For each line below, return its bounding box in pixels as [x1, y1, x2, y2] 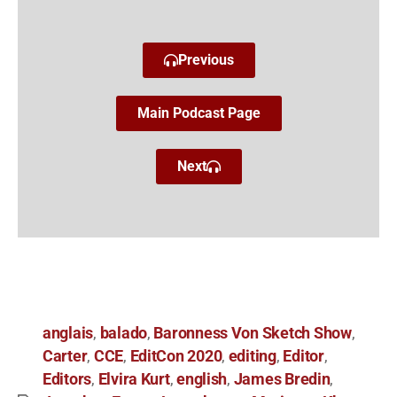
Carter [43, 347, 88, 366]
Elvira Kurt [97, 370, 170, 389]
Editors [43, 370, 92, 389]
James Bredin [233, 370, 331, 389]
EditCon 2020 [129, 347, 222, 366]
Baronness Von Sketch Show [153, 324, 352, 343]
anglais [43, 324, 94, 343]
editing [228, 347, 276, 366]
